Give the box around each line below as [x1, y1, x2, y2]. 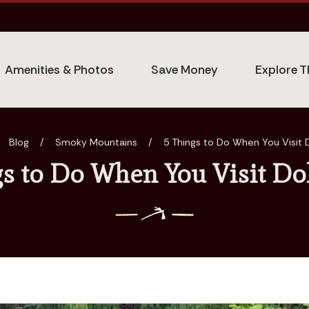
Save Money [151, 61, 219, 77]
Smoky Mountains [55, 136, 137, 149]
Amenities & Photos [5, 61, 114, 77]
